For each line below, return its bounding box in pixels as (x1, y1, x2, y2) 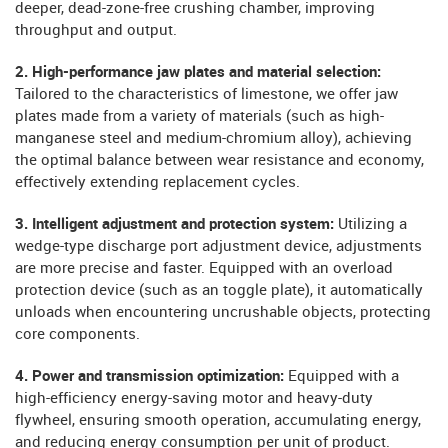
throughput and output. (15, 22, 177, 39)
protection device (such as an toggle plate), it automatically (15, 282, 423, 299)
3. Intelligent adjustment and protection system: (15, 216, 338, 233)
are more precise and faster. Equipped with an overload (15, 260, 393, 277)
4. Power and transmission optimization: (15, 368, 284, 385)
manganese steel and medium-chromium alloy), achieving (15, 130, 412, 147)
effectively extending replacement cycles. (15, 174, 300, 191)
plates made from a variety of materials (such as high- (15, 108, 384, 125)
